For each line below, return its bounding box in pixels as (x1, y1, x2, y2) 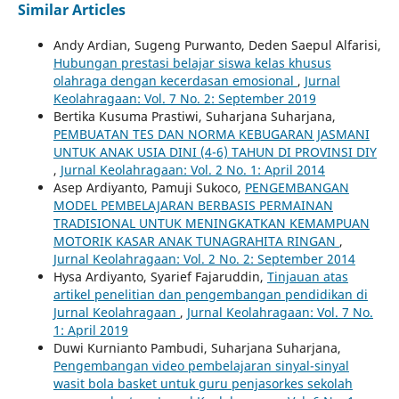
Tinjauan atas (266, 268, 348, 286)
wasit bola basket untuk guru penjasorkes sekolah (53, 375, 353, 393)
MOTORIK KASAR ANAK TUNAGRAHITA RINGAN (53, 232, 339, 250)
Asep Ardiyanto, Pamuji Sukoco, (53, 179, 245, 197)
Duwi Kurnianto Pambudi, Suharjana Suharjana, (53, 339, 341, 357)
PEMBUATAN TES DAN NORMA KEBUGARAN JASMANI (53, 126, 370, 143)
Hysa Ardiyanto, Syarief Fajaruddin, (53, 268, 267, 286)
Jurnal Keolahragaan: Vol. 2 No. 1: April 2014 (60, 161, 325, 179)
